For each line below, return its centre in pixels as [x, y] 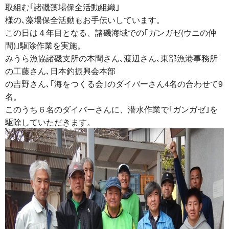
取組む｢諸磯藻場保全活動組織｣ [62, 7]
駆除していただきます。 [50, 122]
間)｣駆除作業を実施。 [45, 45]
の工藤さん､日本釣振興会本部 [60, 71]
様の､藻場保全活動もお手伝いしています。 [85, 20]
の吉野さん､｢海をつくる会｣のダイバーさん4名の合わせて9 [114, 84]
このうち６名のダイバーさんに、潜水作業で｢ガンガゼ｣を [111, 109]
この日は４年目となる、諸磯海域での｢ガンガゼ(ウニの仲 [111, 32]
